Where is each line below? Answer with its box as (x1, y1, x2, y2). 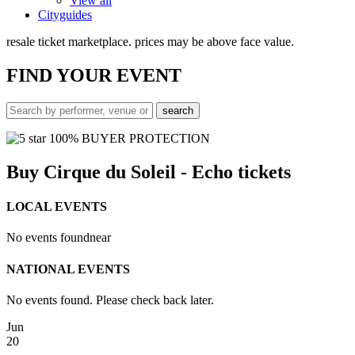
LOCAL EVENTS (6, 199, 107, 213)
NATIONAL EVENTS (6, 261, 130, 276)
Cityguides (38, 8, 92, 21)
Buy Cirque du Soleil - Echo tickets (6, 161, 291, 182)
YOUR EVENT (56, 64, 181, 86)
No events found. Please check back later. (6, 292, 214, 307)
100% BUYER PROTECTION (46, 131, 210, 145)
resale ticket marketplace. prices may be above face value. (6, 35, 294, 48)
